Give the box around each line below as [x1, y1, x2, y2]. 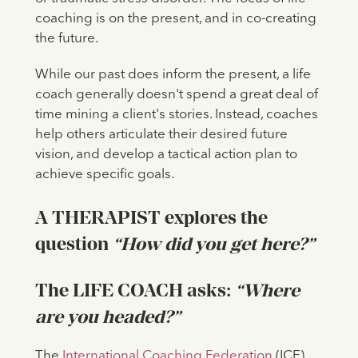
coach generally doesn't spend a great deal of [34, 88, 318, 102]
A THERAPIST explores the [34, 207, 268, 229]
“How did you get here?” [112, 233, 315, 255]
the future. [34, 32, 101, 46]
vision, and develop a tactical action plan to [34, 148, 297, 162]
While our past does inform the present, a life [34, 68, 311, 82]
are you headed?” [34, 306, 181, 328]
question [34, 233, 113, 255]
